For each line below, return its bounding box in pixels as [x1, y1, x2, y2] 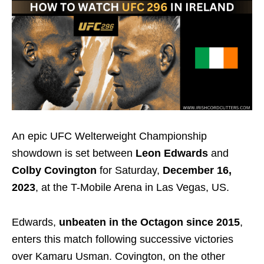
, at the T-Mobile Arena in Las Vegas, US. [35, 181, 229, 194]
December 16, [163, 164, 232, 177]
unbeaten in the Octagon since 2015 [59, 216, 240, 229]
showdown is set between [12, 147, 136, 160]
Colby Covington [12, 164, 97, 177]
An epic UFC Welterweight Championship [12, 130, 207, 143]
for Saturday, [97, 164, 163, 177]
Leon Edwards [136, 147, 208, 160]
